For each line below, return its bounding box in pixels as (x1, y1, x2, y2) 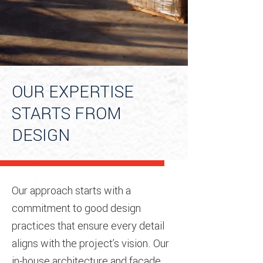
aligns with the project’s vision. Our (12, 236, 169, 250)
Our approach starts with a (12, 183, 131, 197)
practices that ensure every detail (12, 218, 164, 232)
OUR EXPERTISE (12, 80, 134, 102)
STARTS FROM (12, 102, 122, 124)
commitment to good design (12, 201, 141, 215)
